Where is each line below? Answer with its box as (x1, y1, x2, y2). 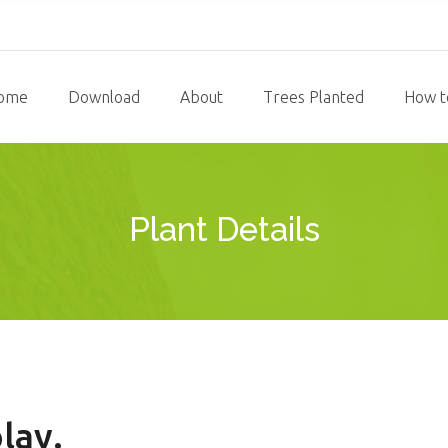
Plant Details (128, 210, 320, 249)
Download (68, 88, 140, 106)
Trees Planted (263, 88, 364, 106)
